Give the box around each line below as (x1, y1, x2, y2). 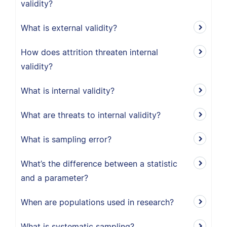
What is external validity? (21, 23, 117, 33)
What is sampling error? (21, 134, 111, 144)
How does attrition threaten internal (21, 47, 158, 57)
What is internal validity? (21, 86, 115, 96)
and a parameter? (21, 173, 88, 183)
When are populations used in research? (21, 197, 174, 207)
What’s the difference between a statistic (21, 159, 177, 169)
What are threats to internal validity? (21, 110, 161, 120)
